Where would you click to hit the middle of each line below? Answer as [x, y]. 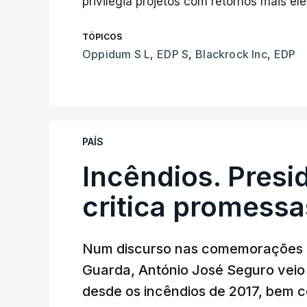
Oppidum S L [116, 54]
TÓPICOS [102, 37]
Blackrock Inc [231, 54]
